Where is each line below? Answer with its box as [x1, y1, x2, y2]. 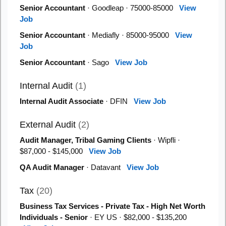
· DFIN [103, 97, 134, 105]
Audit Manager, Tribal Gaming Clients [20, 136, 151, 144]
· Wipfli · [151, 136, 180, 144]
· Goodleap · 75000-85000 [85, 4, 179, 12]
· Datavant [84, 163, 127, 172]
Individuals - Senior [20, 213, 88, 221]
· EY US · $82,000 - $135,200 [88, 213, 187, 221]
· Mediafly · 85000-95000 [85, 31, 175, 39]
